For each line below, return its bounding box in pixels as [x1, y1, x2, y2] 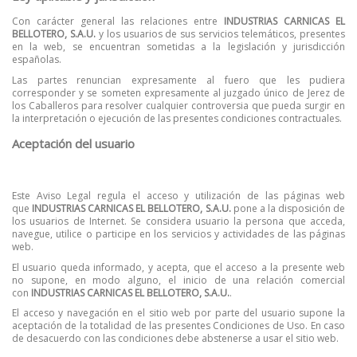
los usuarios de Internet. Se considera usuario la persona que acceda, [12, 214, 345, 228]
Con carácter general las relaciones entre [12, 14, 224, 29]
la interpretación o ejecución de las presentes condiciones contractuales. [12, 111, 342, 125]
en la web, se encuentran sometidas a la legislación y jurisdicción [12, 40, 345, 54]
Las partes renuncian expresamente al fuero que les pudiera [12, 73, 345, 87]
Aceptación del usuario [12, 135, 135, 151]
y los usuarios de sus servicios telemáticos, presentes [95, 27, 346, 41]
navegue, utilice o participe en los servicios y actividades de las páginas [12, 226, 345, 241]
